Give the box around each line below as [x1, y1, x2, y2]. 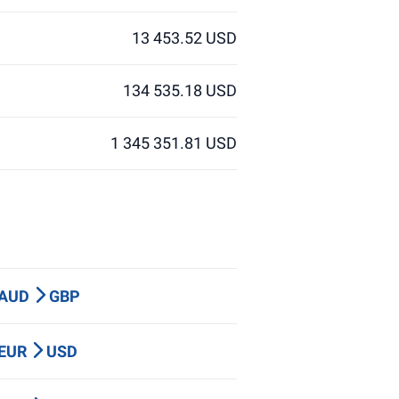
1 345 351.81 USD [110, 134, 237, 152]
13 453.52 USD [132, 28, 237, 47]
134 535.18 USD [123, 81, 237, 100]
